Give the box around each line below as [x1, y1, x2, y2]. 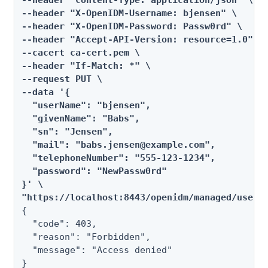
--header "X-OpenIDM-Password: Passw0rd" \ [22, 21, 242, 32]
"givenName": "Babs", [22, 113, 140, 124]
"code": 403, [22, 218, 97, 229]
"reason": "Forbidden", [22, 232, 151, 242]
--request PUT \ [22, 74, 102, 84]
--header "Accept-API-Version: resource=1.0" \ [22, 34, 264, 45]
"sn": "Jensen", [22, 126, 113, 137]
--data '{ [22, 87, 70, 98]
